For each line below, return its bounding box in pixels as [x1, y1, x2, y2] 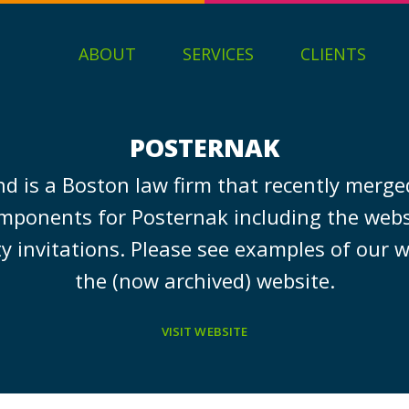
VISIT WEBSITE [161, 322, 248, 340]
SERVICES [183, 43, 254, 65]
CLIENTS [300, 43, 366, 65]
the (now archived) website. [74, 267, 335, 294]
